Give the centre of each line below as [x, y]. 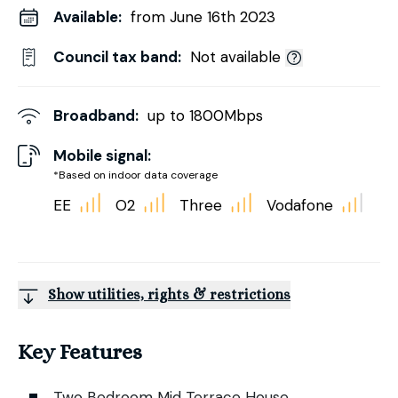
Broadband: [96, 115]
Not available [235, 57]
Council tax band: [117, 57]
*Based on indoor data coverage [135, 175]
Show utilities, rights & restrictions [169, 294]
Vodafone [300, 205]
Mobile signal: [102, 155]
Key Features [80, 351]
